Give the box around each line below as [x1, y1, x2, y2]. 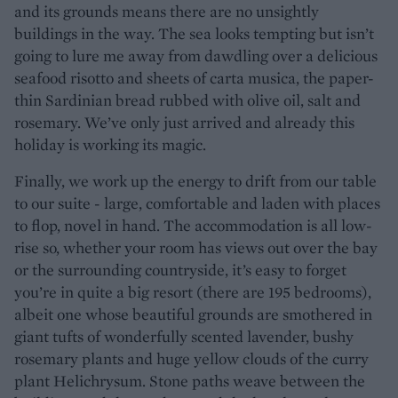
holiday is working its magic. [14, 133, 206, 155]
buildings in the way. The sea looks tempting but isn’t [14, 22, 374, 44]
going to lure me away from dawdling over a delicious [14, 44, 378, 66]
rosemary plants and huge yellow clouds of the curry [14, 347, 369, 369]
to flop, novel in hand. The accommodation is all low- [14, 214, 372, 235]
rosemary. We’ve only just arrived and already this [14, 111, 354, 132]
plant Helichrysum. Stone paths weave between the [14, 370, 365, 391]
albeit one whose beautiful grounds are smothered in [14, 303, 372, 324]
